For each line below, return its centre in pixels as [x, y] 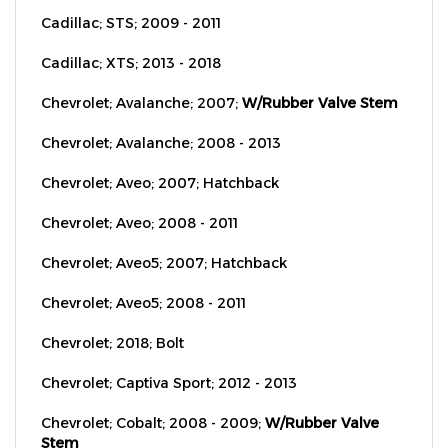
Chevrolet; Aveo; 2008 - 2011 [139, 201]
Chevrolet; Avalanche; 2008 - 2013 [161, 121]
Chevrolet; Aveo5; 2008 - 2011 [143, 281]
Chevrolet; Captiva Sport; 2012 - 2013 [169, 361]
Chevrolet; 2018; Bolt [112, 321]
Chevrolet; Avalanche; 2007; [141, 81]
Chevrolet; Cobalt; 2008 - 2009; [153, 401]
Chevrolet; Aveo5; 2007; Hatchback [164, 241]
